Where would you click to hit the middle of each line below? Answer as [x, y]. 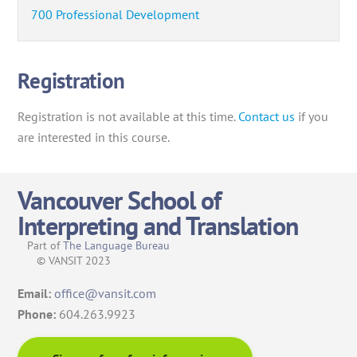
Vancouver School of [120, 200]
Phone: [37, 314]
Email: [36, 293]
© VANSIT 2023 [65, 260]
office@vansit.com [106, 293]
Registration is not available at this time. [128, 116]
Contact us [267, 116]
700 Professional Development [116, 15]
